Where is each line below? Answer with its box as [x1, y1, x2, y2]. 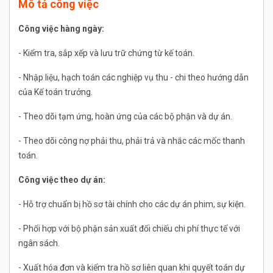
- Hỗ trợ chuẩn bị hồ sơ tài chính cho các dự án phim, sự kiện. [18, 199, 246, 210]
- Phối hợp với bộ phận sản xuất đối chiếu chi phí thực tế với [18, 224, 240, 234]
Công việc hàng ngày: [18, 24, 104, 34]
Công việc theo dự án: [18, 175, 105, 185]
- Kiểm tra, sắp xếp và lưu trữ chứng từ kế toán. [18, 48, 194, 58]
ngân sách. [18, 238, 60, 249]
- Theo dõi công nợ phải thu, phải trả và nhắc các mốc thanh [18, 136, 245, 146]
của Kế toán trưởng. [18, 87, 93, 97]
